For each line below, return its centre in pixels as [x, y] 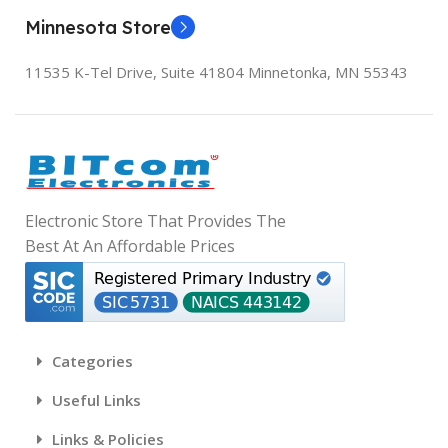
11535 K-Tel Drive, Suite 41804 [136, 72]
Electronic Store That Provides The [155, 221]
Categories [92, 361]
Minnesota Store [98, 27]
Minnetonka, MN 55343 [328, 72]
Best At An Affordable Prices [130, 246]
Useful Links [96, 400]
